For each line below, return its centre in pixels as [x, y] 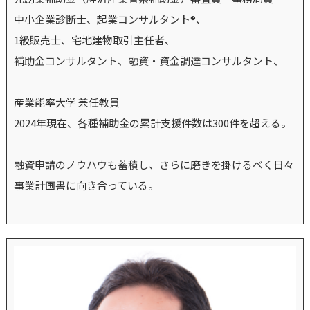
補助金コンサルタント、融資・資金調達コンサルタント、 [148, 61]
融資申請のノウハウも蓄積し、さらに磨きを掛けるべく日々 [154, 165]
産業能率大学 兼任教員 [66, 102]
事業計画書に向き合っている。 [86, 185]
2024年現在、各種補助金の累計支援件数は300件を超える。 [152, 123]
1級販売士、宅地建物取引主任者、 [94, 40]
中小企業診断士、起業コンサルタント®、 [110, 19]
